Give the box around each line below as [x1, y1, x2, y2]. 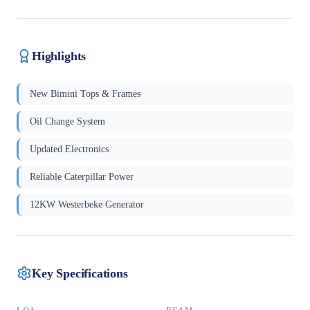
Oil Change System [30, 116, 105, 127]
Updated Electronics [30, 144, 109, 155]
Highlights [32, 48, 86, 63]
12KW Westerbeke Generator [30, 199, 144, 210]
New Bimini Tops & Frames [30, 89, 140, 100]
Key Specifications [32, 266, 128, 280]
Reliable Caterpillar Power [30, 172, 134, 183]
